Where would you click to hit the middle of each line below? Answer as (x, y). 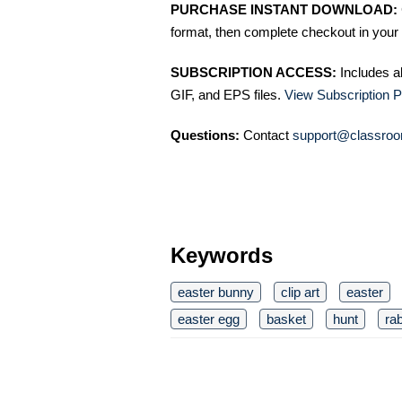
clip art (300, 293)
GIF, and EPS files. (227, 95)
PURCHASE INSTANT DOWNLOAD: (284, 10)
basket (286, 319)
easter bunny (216, 293)
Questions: (205, 135)
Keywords (222, 256)
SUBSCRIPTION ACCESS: (253, 73)
